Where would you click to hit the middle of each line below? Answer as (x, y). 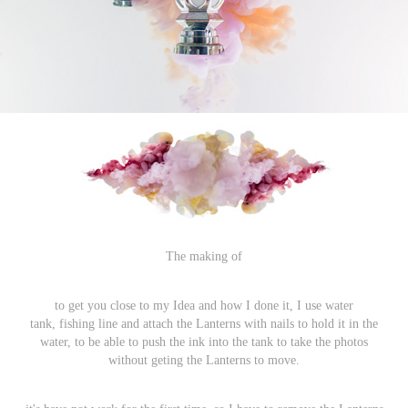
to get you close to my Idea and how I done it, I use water (204, 306)
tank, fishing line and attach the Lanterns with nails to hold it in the (204, 324)
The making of (204, 257)
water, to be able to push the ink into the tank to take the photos (204, 342)
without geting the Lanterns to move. (204, 361)
